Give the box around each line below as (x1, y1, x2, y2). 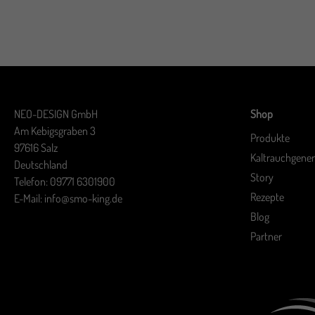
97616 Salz (14, 140, 58, 155)
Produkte (250, 130, 290, 145)
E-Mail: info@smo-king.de (14, 191, 122, 205)
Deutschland (14, 157, 67, 172)
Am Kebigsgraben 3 (14, 123, 96, 138)
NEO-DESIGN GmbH (14, 106, 98, 121)
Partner (250, 229, 282, 243)
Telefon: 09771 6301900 (14, 174, 115, 188)
